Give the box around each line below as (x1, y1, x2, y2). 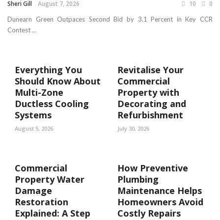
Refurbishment (117, 109, 183, 121)
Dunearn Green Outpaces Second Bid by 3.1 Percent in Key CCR (7, 15, 213, 24)
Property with (117, 86, 179, 99)
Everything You (15, 64, 82, 76)
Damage (15, 185, 52, 197)
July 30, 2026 (117, 125, 149, 133)
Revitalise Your (117, 64, 184, 76)
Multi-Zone (15, 86, 63, 99)
